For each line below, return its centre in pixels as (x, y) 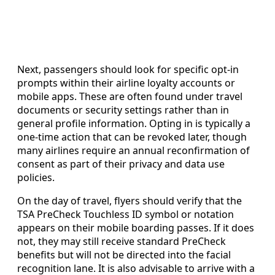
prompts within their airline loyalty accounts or (126, 83)
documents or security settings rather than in (123, 110)
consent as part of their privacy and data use (121, 164)
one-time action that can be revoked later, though (132, 137)
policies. (36, 177)
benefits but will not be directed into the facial (124, 254)
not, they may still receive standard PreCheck (122, 241)
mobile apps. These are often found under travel (130, 96)
